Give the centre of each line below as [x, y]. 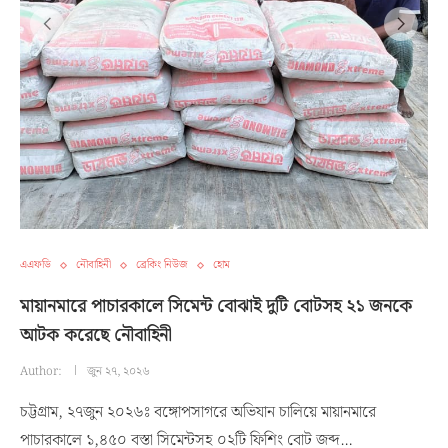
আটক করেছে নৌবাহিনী [96, 335]
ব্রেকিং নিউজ [162, 265]
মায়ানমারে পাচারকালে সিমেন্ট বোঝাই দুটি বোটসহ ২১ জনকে [216, 306]
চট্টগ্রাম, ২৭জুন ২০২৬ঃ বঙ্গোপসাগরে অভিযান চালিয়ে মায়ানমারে [198, 412]
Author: [42, 371]
